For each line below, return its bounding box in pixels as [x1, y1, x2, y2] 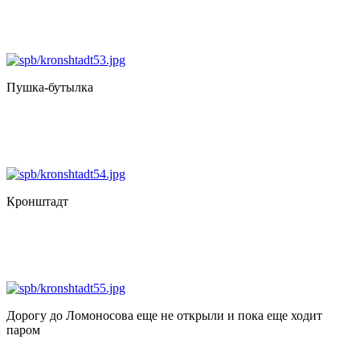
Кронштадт [6, 194, 68, 208]
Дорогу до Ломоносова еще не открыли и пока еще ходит [6, 308, 322, 322]
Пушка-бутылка [6, 80, 93, 94]
